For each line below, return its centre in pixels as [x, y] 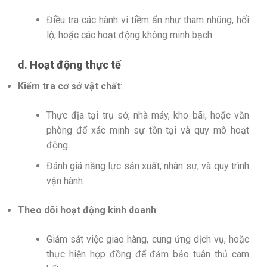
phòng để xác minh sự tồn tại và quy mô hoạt [148, 131]
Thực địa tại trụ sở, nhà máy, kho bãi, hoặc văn [148, 116]
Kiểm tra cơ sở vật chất [69, 86]
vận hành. [66, 181]
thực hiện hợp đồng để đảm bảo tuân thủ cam [148, 254]
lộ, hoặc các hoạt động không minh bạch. [130, 35]
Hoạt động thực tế [75, 65]
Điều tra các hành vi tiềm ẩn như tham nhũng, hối [148, 20]
